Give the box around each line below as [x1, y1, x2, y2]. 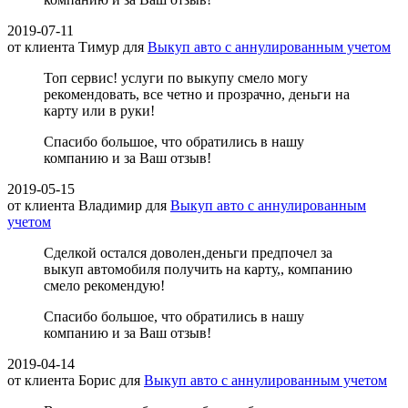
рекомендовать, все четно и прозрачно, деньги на [44, 87, 350, 103]
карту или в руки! [44, 103, 155, 119]
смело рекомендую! [44, 278, 165, 294]
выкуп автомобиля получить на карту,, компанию [44, 261, 352, 278]
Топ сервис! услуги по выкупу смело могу [44, 70, 308, 87]
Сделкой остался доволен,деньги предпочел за [44, 245, 332, 261]
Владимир [78, 198, 142, 214]
